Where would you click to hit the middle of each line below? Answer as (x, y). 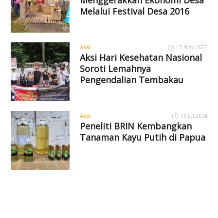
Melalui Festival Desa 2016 (134, 11)
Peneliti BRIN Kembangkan (136, 126)
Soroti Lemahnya (115, 68)
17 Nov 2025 (191, 47)
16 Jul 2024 (194, 115)
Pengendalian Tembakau (131, 80)
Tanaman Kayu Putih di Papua (142, 137)
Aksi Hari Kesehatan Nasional (141, 57)
